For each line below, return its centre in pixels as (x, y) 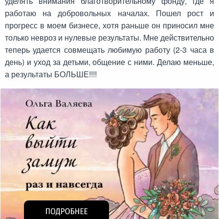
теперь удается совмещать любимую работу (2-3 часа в (109, 50)
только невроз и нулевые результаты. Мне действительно (109, 37)
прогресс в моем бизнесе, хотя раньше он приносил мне (109, 25)
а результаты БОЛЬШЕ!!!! (51, 74)
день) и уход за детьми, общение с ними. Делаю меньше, (109, 62)
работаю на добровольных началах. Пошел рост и (109, 13)
